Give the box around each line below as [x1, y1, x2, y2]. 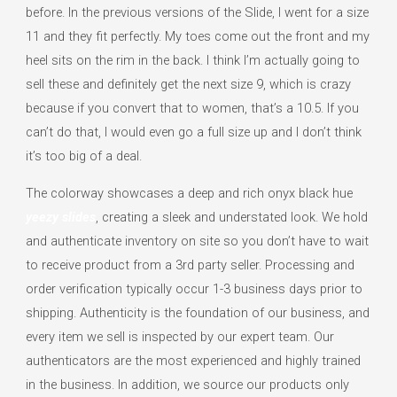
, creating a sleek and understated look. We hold [96, 208, 369, 225]
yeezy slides [26, 208, 97, 225]
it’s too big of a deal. [26, 147, 143, 164]
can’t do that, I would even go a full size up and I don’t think [26, 123, 362, 140]
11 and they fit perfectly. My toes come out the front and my [26, 27, 370, 44]
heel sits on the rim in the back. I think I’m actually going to [26, 51, 361, 68]
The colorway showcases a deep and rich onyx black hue [26, 184, 354, 201]
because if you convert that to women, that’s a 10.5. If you [26, 99, 360, 116]
